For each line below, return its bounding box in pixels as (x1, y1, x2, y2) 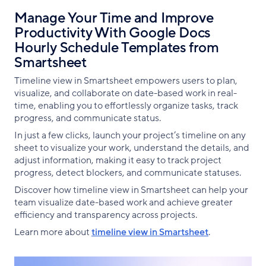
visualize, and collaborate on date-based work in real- (14, 86, 237, 100)
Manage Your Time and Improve (14, 8, 214, 27)
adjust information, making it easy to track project (14, 153, 221, 167)
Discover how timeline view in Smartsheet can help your (14, 183, 248, 197)
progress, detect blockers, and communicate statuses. (14, 166, 241, 179)
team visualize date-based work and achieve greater (14, 195, 233, 209)
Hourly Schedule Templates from (14, 38, 219, 57)
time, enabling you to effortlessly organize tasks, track (14, 99, 238, 112)
